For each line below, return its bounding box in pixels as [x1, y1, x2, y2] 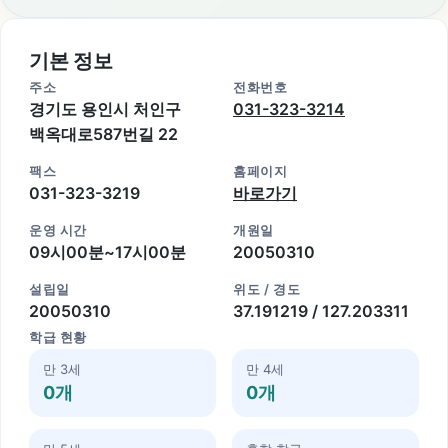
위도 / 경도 [233, 280, 301, 297]
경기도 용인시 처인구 [29, 98, 181, 119]
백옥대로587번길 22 [29, 123, 178, 144]
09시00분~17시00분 [29, 241, 186, 262]
